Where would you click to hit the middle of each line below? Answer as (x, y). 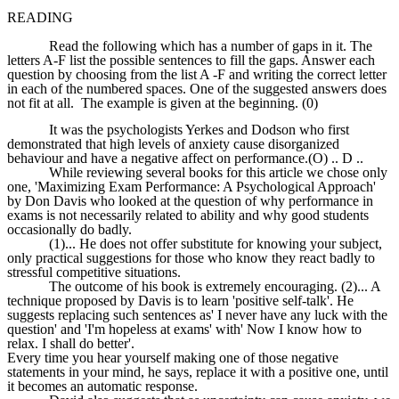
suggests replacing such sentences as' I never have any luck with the (197, 315)
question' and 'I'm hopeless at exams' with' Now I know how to (184, 330)
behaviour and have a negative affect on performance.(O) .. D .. (185, 159)
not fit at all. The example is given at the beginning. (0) (163, 102)
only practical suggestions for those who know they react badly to (191, 258)
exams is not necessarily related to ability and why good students (188, 216)
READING (40, 18)
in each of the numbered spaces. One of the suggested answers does (197, 88)
